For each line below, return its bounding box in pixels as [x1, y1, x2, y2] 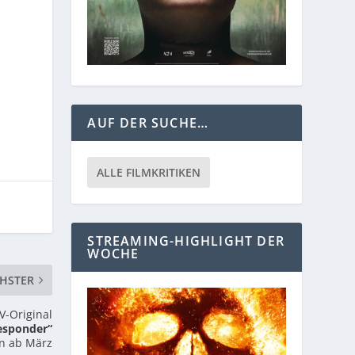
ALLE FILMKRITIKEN [97, 164, 201, 180]
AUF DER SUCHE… [87, 113, 209, 132]
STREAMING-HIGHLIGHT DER [87, 231, 284, 250]
